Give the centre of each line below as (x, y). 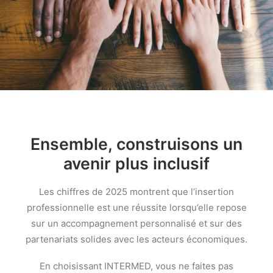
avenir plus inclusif (136, 163)
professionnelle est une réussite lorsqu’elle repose (136, 207)
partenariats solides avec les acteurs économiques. (136, 239)
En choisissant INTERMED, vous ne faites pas (136, 266)
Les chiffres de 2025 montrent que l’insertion (136, 192)
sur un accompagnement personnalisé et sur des (136, 223)
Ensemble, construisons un (136, 144)
